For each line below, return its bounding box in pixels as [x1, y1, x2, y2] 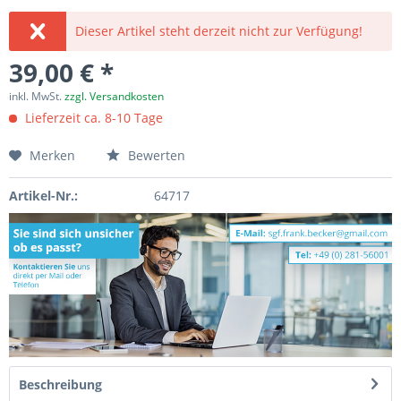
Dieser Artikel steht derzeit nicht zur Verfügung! [75, 22, 363, 39]
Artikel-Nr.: [9, 187, 78, 204]
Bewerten [124, 147, 185, 164]
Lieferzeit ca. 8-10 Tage [21, 109, 163, 126]
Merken [30, 147, 75, 164]
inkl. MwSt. [9, 89, 64, 104]
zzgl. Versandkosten [64, 89, 164, 104]
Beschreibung [19, 375, 102, 393]
